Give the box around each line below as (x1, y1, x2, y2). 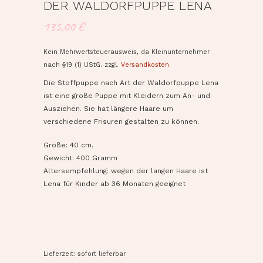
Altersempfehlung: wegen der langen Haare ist (43, 166, 208, 175)
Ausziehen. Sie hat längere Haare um (43, 104, 173, 113)
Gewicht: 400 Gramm (43, 153, 117, 162)
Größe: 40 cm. (43, 140, 93, 149)
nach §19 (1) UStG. (43, 60, 102, 69)
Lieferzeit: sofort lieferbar (43, 249, 126, 258)
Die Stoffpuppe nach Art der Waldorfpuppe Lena (43, 78, 218, 87)
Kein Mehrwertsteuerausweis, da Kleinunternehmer (43, 48, 210, 56)
